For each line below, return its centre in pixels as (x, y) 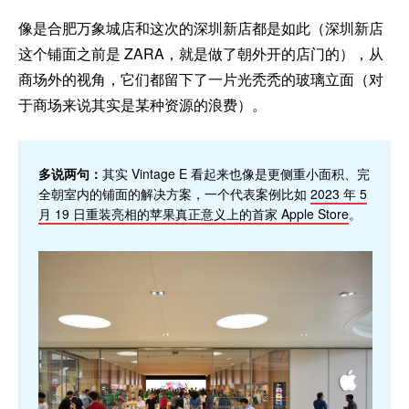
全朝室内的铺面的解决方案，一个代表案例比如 (174, 194)
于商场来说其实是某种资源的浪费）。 (142, 105)
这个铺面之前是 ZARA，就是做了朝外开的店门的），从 (201, 54)
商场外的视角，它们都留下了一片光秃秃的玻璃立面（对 (201, 79)
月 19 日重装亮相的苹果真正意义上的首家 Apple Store (194, 214)
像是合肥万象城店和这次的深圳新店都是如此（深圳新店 (201, 28)
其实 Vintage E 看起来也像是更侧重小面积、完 (236, 174)
